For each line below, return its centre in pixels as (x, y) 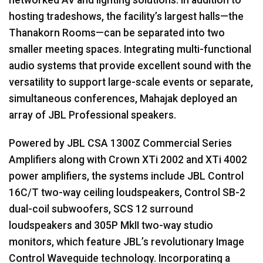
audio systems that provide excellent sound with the (130, 65)
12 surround (163, 209)
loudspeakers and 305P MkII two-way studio (111, 225)
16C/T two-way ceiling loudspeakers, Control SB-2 (127, 192)
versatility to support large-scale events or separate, (131, 82)
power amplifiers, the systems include (98, 176)
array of (28, 115)
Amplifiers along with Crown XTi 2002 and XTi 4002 (128, 159)
